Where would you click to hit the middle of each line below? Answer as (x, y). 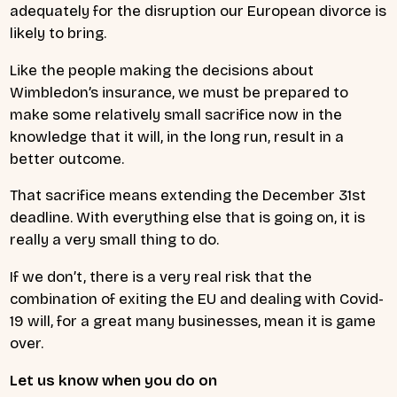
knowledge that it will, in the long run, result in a (177, 136)
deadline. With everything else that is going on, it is (187, 218)
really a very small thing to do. (114, 240)
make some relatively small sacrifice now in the (176, 114)
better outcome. (67, 159)
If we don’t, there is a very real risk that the (161, 277)
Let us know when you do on (114, 381)
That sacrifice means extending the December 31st (188, 196)
